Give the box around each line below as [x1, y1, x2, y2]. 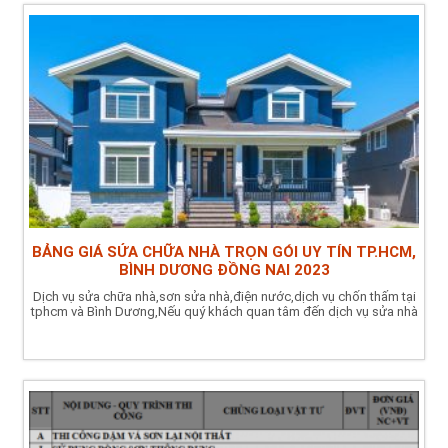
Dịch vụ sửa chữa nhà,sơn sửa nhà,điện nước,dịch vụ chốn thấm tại [32, 289, 416, 305]
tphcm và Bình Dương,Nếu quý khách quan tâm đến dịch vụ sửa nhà [30, 304, 418, 320]
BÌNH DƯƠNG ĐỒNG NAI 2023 [118, 261, 330, 280]
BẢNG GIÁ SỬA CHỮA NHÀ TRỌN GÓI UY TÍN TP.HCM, [32, 243, 416, 262]
